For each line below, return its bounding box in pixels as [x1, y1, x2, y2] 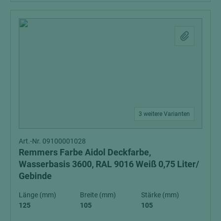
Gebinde [19, 170, 52, 181]
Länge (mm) [19, 190, 56, 199]
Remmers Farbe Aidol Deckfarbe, [19, 147, 151, 157]
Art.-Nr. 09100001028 [19, 137, 86, 145]
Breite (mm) [80, 190, 116, 199]
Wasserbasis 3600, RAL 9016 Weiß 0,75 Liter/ [19, 158, 199, 169]
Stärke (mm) [141, 190, 179, 199]
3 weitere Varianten [139, 110, 190, 117]
